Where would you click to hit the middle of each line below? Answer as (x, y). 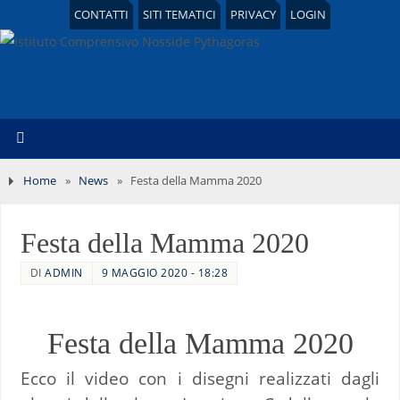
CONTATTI (101, 14)
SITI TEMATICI (179, 14)
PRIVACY (253, 14)
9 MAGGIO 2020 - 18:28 (165, 272)
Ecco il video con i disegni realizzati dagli (200, 378)
